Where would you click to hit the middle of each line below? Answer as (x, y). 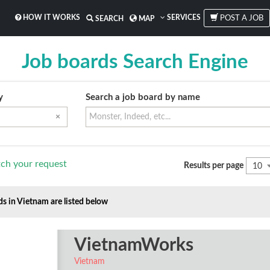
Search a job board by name (143, 97)
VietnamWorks (133, 245)
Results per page (214, 165)
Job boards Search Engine (135, 62)
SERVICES (183, 17)
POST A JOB (241, 18)
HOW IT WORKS (51, 17)
